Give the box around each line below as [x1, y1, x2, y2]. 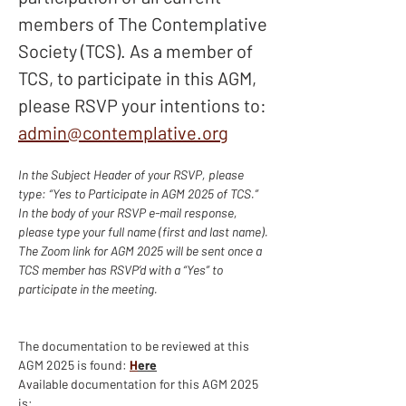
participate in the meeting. [18, 281, 158, 296]
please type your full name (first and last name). [18, 224, 268, 239]
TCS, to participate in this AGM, [18, 67, 260, 89]
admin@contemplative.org [18, 121, 228, 143]
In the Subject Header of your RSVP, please [18, 167, 246, 182]
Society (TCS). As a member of [18, 40, 256, 62]
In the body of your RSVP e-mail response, [18, 205, 240, 220]
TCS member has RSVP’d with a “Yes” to [18, 262, 226, 277]
